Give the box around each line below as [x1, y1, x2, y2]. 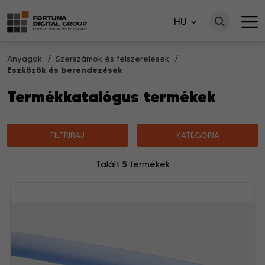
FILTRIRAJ [50, 130, 85, 140]
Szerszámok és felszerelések [56, 53, 172, 64]
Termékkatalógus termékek [7, 87, 216, 106]
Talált [95, 159, 122, 170]
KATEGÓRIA [176, 130, 219, 140]
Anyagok [7, 53, 44, 64]
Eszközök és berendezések [7, 64, 122, 75]
